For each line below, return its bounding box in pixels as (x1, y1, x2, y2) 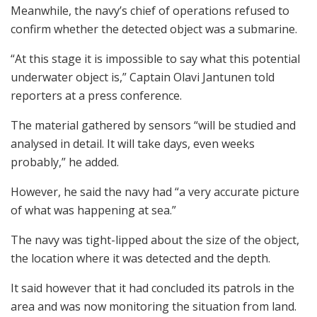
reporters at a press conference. (11, 88, 182, 104)
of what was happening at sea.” (11, 202, 176, 219)
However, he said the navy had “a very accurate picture (11, 184, 299, 200)
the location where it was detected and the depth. (11, 250, 270, 267)
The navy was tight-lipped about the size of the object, (11, 232, 299, 248)
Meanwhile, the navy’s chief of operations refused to (11, 3, 289, 19)
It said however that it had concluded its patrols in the (11, 280, 294, 296)
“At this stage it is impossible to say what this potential (11, 51, 300, 67)
